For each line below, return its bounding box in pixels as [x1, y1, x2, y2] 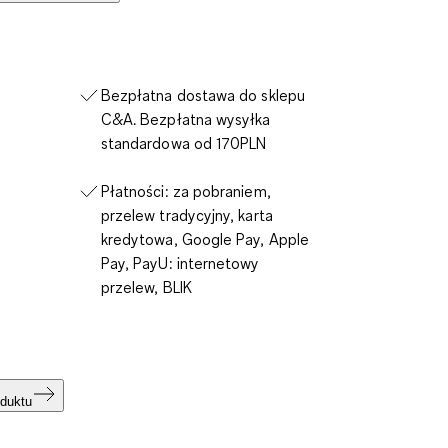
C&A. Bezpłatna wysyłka [100, 108, 271, 129]
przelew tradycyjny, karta [100, 204, 273, 225]
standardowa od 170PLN [100, 132, 267, 153]
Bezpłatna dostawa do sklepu [100, 84, 305, 105]
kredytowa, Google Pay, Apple [100, 228, 310, 249]
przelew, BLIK [100, 276, 192, 297]
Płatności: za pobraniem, [100, 180, 271, 201]
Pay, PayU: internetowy [100, 252, 260, 273]
